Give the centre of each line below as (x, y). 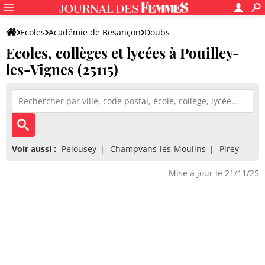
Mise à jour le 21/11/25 (214, 173)
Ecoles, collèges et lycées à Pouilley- (123, 53)
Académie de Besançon (95, 32)
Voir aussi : (34, 149)
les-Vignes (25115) (62, 69)
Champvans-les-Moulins (158, 149)
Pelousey (79, 149)
